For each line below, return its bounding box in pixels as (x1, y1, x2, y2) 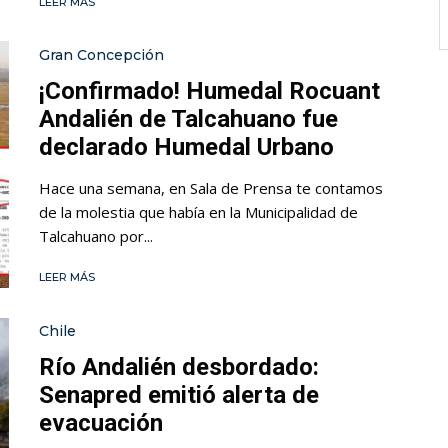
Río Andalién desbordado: (39, 353, 319, 382)
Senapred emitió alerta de (39, 381, 319, 410)
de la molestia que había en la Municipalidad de (39, 201, 358, 222)
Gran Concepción (39, 45, 164, 64)
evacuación (39, 409, 163, 438)
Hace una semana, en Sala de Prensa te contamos (39, 177, 383, 198)
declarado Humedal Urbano (39, 132, 334, 161)
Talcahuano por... (39, 225, 153, 246)
